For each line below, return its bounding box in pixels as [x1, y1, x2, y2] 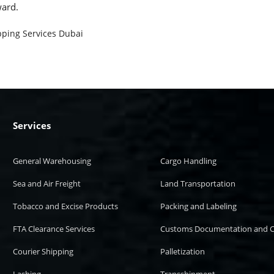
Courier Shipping [13, 246, 74, 257]
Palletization [160, 246, 206, 257]
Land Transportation [160, 178, 236, 190]
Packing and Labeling [160, 201, 237, 212]
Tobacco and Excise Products [13, 201, 119, 212]
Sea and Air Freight [13, 178, 81, 190]
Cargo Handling [160, 155, 217, 167]
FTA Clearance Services [13, 223, 95, 235]
